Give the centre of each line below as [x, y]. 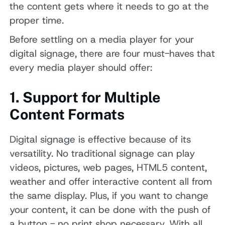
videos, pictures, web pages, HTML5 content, [108, 168]
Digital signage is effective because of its [100, 140]
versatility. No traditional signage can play [102, 154]
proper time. [37, 21]
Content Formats [67, 115]
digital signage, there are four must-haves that [113, 53]
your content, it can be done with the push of [110, 210]
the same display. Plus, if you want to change [109, 196]
